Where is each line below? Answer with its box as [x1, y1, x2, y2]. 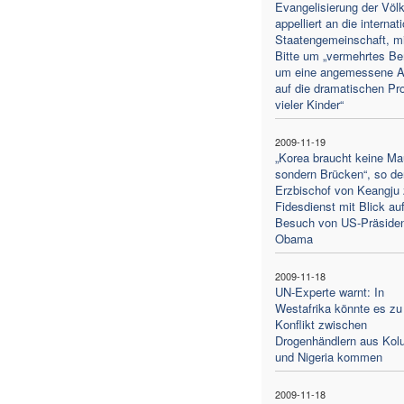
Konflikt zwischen [274, 315, 367, 333]
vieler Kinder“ [274, 95, 344, 113]
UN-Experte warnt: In [274, 282, 384, 300]
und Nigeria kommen [274, 347, 382, 365]
